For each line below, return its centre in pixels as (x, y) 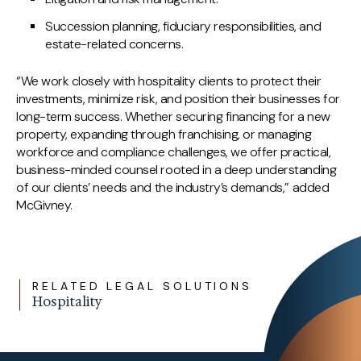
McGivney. (44, 205)
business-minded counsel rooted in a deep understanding (176, 170)
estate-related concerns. (114, 44)
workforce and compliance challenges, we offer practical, (174, 152)
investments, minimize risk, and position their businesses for (178, 99)
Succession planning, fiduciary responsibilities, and (183, 26)
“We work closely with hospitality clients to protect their (169, 81)
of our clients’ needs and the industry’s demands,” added (173, 187)
